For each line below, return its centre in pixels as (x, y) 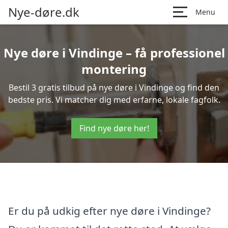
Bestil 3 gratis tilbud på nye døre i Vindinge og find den (114, 88)
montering (114, 69)
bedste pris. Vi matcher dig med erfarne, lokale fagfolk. (114, 100)
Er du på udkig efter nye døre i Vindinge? (109, 210)
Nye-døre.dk (44, 12)
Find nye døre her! (114, 128)
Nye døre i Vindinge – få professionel (114, 53)
